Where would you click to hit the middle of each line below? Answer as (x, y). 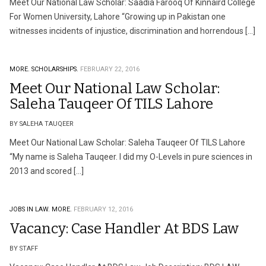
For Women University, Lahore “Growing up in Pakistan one (118, 17)
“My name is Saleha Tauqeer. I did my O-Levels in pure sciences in (131, 157)
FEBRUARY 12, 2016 (103, 209)
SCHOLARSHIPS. (55, 69)
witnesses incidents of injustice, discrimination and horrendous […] (132, 31)
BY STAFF (24, 248)
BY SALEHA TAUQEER (42, 124)
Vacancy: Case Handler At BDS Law (124, 229)
